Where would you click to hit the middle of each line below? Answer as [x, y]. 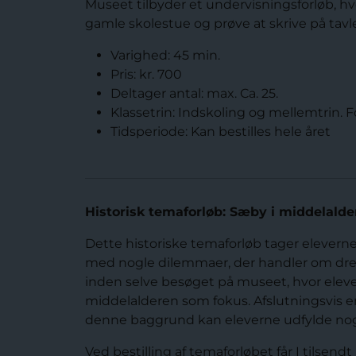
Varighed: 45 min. [165, 55]
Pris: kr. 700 [146, 74]
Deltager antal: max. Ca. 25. [194, 93]
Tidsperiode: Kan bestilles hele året [221, 132]
